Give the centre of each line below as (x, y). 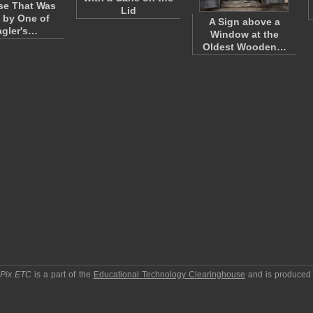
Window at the (245, 34)
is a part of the (63, 275)
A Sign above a (245, 22)
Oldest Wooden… (245, 47)
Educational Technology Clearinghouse (169, 275)
